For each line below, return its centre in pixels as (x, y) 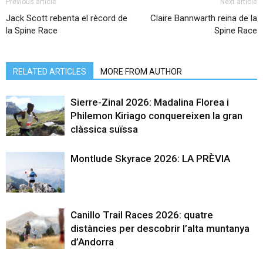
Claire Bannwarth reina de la (204, 18)
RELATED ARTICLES (50, 72)
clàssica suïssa (104, 129)
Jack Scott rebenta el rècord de (67, 18)
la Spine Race (32, 31)
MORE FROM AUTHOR (141, 72)
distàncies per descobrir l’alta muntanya (160, 229)
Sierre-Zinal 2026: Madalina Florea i (150, 102)
